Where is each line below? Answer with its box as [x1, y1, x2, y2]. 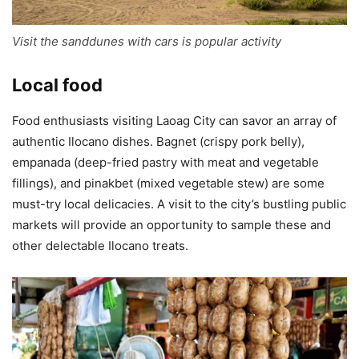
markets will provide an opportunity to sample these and [12, 216, 331, 232]
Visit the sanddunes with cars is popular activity [12, 33, 281, 49]
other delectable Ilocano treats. [12, 237, 188, 253]
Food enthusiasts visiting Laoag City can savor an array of [12, 112, 337, 128]
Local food [12, 74, 103, 95]
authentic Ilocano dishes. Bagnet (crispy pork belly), [12, 133, 305, 149]
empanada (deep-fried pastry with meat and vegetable [12, 154, 319, 170]
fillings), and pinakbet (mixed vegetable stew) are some [12, 175, 325, 191]
